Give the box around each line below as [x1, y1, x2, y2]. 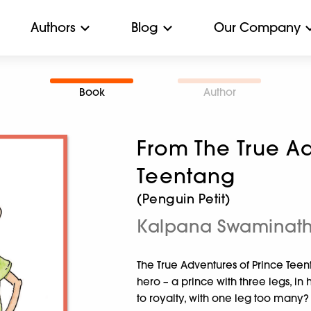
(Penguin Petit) [137, 191, 230, 207]
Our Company [214, 19, 301, 35]
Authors [31, 19, 76, 35]
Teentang [137, 164, 236, 188]
